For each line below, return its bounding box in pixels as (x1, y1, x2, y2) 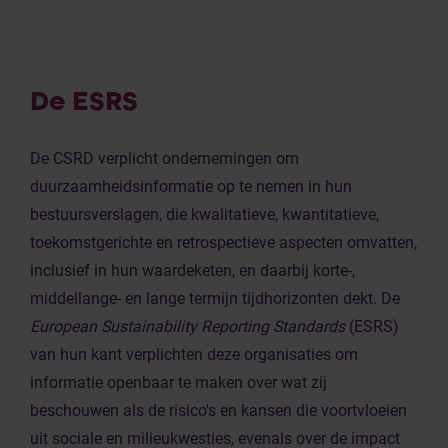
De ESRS (30, 84, 138, 118)
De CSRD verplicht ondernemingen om (30, 149, 299, 168)
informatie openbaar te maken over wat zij (30, 373, 327, 392)
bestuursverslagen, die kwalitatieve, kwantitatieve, (30, 205, 379, 224)
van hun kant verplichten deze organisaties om (30, 345, 358, 364)
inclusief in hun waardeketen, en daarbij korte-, (30, 261, 355, 280)
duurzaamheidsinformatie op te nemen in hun (30, 177, 352, 196)
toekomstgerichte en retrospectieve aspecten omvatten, (30, 233, 417, 252)
